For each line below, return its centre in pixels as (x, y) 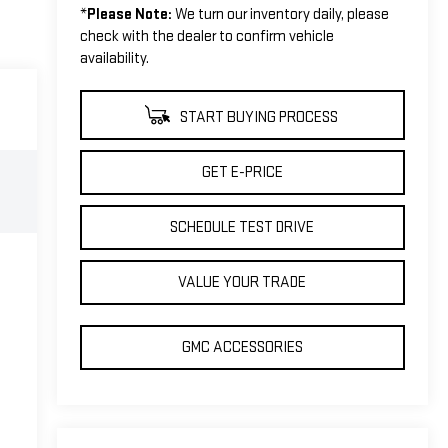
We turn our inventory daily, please (280, 14)
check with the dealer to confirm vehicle (206, 36)
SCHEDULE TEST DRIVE (242, 227)
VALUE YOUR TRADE (242, 282)
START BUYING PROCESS (257, 117)
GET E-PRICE (242, 172)
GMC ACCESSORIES (242, 347)
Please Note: (129, 14)
